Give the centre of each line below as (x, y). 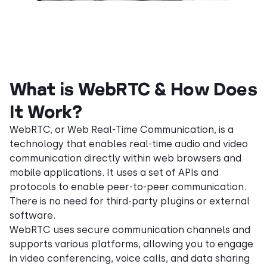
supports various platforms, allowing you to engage (131, 244)
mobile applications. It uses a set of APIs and (114, 173)
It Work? (46, 111)
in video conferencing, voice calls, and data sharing (130, 259)
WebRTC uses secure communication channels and (130, 230)
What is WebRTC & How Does (133, 89)
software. (32, 216)
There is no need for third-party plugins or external (130, 201)
